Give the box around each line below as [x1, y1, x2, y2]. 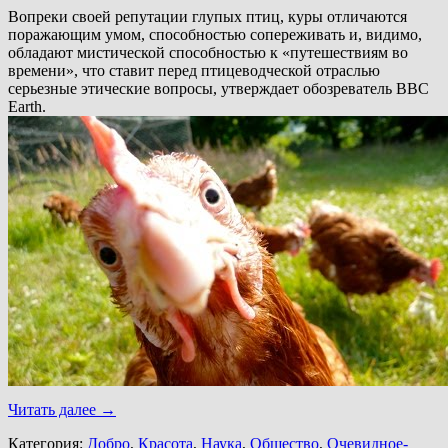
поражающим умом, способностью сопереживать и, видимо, [8, 25, 422, 43]
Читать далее [8, 400, 100, 418]
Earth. [8, 97, 46, 115]
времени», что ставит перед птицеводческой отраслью [8, 61, 380, 79]
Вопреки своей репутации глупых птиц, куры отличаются [8, 7, 407, 25]
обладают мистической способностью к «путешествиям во [8, 43, 408, 61]
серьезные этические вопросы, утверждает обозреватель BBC [8, 79, 429, 97]
